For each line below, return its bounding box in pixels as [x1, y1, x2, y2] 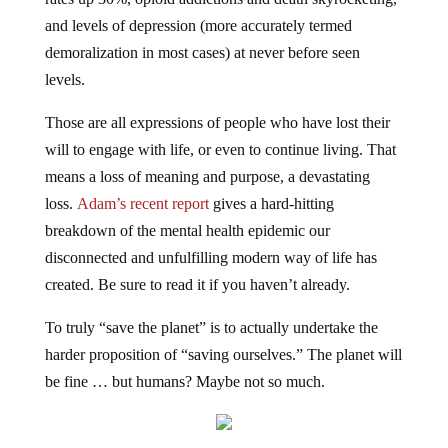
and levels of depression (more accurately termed [44, 17, 352, 35]
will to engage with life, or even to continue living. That [44, 141, 396, 159]
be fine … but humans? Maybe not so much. [44, 373, 325, 391]
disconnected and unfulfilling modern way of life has [44, 249, 377, 267]
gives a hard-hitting [208, 195, 334, 213]
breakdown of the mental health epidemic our [44, 222, 330, 240]
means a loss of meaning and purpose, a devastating [44, 168, 370, 186]
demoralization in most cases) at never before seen [44, 44, 360, 62]
